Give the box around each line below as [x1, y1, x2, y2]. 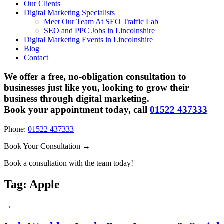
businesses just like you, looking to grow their [4, 82, 189, 93]
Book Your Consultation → [4, 142, 90, 151]
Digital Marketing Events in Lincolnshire [24, 35, 153, 44]
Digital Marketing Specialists [24, 8, 115, 17]
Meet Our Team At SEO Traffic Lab [44, 17, 158, 26]
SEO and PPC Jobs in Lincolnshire [44, 26, 155, 35]
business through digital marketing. [4, 93, 149, 104]
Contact [24, 53, 48, 62]
